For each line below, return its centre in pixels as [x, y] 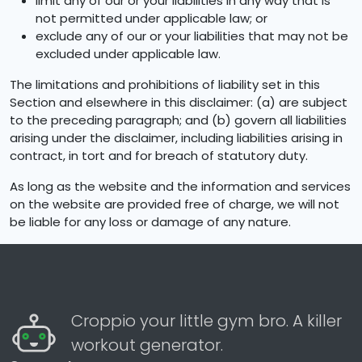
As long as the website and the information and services [180, 186]
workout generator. [147, 345]
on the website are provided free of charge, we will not [175, 204]
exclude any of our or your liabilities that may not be [192, 36]
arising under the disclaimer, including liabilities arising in [176, 138]
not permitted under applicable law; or [152, 18]
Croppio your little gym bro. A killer [206, 321]
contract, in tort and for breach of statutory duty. [159, 156]
